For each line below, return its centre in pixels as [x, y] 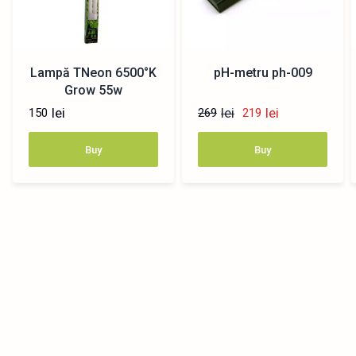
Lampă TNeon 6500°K [93, 73]
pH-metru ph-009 [263, 73]
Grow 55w [93, 91]
